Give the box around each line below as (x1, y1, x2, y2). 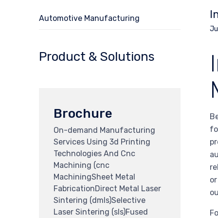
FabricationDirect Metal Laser (54, 183, 161, 193)
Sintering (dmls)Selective (54, 195, 145, 205)
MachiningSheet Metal (54, 172, 135, 182)
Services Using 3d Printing (54, 137, 150, 146)
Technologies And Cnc (54, 148, 135, 158)
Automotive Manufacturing (39, 14, 140, 23)
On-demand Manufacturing (54, 125, 155, 135)
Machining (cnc (54, 160, 109, 170)
